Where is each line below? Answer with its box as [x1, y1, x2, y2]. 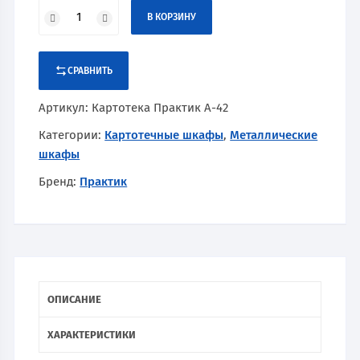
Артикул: [39, 100, 92, 115]
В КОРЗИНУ [147, 10, 197, 22]
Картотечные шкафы [104, 127, 224, 142]
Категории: [39, 127, 105, 142]
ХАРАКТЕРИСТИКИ [47, 328, 137, 341]
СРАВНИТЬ [67, 64, 113, 76]
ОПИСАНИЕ [47, 292, 102, 305]
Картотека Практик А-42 [92, 100, 229, 115]
